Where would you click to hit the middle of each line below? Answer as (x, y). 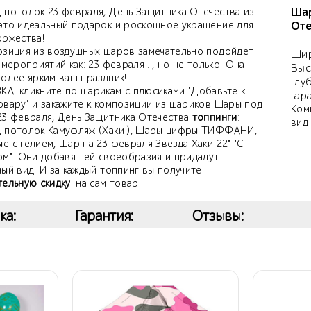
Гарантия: (104, 216)
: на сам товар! (106, 184)
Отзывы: (218, 216)
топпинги (215, 118)
